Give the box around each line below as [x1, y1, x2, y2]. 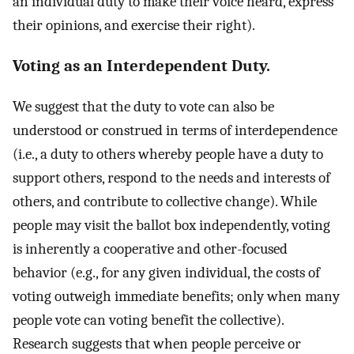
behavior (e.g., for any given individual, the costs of [13, 263, 320, 281]
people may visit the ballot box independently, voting [13, 216, 330, 234]
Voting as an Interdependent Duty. [13, 56, 270, 76]
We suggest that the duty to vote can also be [13, 97, 274, 115]
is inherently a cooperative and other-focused [13, 239, 288, 258]
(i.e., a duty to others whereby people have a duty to [13, 145, 323, 163]
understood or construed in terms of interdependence [13, 121, 337, 139]
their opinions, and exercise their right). [13, 17, 255, 35]
